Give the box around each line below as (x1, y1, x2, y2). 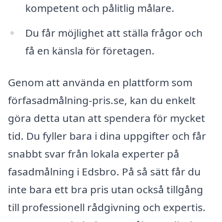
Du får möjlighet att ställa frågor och (25, 26, 203, 40)
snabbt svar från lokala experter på (8, 146, 179, 161)
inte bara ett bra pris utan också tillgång (8, 182, 203, 196)
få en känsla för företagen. (25, 44, 155, 58)
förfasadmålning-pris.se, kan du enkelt (8, 93, 196, 107)
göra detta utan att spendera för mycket (8, 111, 205, 125)
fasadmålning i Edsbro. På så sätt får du (8, 164, 201, 178)
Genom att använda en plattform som (8, 75, 192, 89)
